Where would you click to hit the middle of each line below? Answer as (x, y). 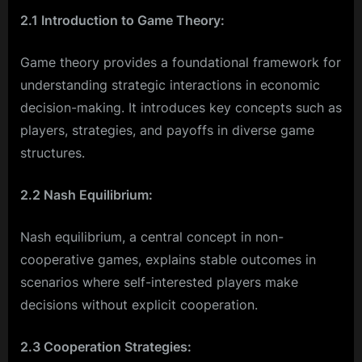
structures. (53, 152)
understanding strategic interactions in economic (170, 84)
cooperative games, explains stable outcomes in (168, 259)
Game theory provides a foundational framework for (181, 62)
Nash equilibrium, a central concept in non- (152, 236)
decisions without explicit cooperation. (139, 304)
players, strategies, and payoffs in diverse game (167, 130)
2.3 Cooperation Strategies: (106, 346)
